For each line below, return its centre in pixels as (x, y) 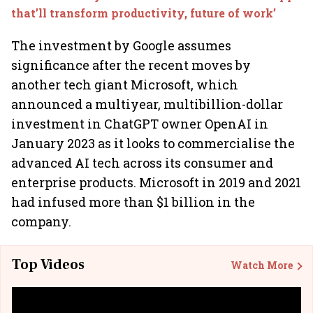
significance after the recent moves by (131, 65)
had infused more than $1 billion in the (133, 202)
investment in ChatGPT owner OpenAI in (140, 124)
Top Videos (48, 265)
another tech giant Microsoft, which (125, 85)
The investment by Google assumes (121, 45)
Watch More (262, 265)
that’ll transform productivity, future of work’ (144, 13)
